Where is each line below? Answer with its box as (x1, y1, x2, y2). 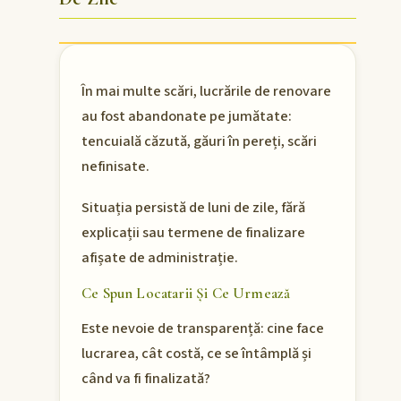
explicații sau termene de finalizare (81, 222, 305, 244)
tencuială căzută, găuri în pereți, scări (81, 131, 317, 153)
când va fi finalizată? (81, 367, 210, 389)
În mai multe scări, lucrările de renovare (81, 81, 331, 103)
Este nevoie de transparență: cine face (81, 317, 324, 339)
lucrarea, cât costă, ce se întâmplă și (81, 342, 311, 364)
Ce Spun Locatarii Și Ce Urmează (81, 284, 291, 303)
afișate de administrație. (81, 247, 238, 269)
